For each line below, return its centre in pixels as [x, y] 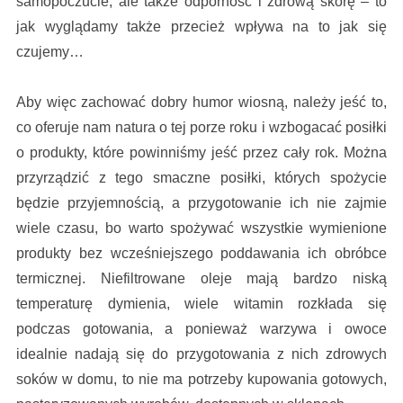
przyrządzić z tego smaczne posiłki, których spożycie [201, 178]
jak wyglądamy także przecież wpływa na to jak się [201, 27]
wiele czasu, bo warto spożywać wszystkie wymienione [201, 228]
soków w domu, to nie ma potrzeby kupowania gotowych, [201, 380]
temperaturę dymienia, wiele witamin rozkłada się [201, 304]
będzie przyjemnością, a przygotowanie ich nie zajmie [201, 203]
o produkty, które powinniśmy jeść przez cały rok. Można [201, 153]
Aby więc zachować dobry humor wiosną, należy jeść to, [201, 103]
